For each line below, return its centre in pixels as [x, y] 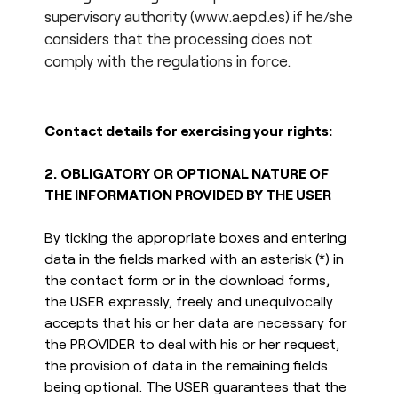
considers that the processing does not [179, 38]
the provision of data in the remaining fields [186, 364]
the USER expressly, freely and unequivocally [189, 300]
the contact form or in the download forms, [187, 279]
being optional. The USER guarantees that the [195, 386]
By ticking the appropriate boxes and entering [195, 236]
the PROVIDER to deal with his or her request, [192, 343]
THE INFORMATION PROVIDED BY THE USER [188, 194]
